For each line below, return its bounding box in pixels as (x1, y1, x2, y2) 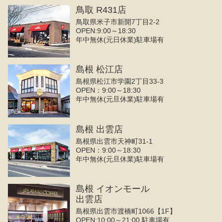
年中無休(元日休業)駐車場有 (76, 35, 165, 44)
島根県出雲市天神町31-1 (76, 137, 153, 145)
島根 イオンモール (76, 184, 150, 194)
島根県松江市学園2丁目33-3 (76, 77, 164, 86)
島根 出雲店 (76, 124, 123, 134)
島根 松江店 (76, 64, 123, 75)
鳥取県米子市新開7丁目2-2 (76, 17, 160, 26)
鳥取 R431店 (76, 4, 127, 15)
